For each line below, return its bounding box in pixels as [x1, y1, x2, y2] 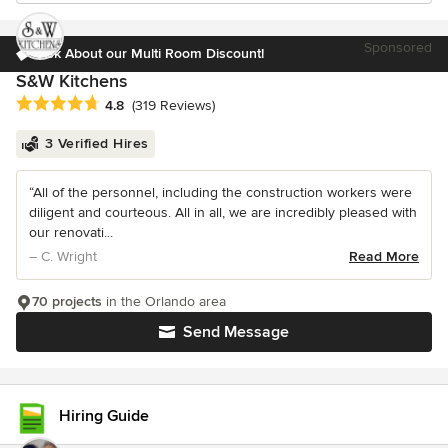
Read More [349, 248, 419, 266]
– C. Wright [29, 248, 97, 266]
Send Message [183, 322, 289, 343]
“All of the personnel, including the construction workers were [29, 184, 412, 202]
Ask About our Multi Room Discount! [38, 45, 264, 62]
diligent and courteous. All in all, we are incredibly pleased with [29, 204, 417, 222]
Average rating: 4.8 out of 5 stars [15, 94, 242, 115]
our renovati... [29, 224, 113, 242]
